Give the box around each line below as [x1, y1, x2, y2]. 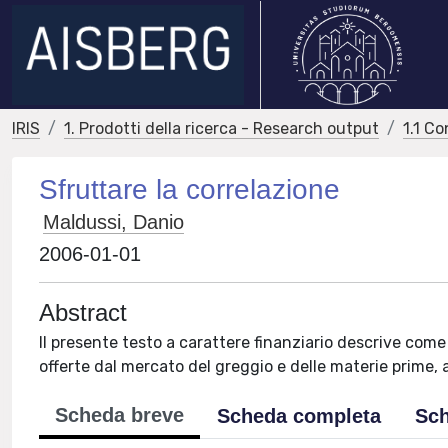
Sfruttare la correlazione [39, 174, 341, 205]
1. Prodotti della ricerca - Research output [64, 119, 379, 138]
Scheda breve [55, 404, 185, 426]
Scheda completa [217, 405, 382, 427]
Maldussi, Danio [43, 211, 185, 233]
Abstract [39, 299, 128, 326]
